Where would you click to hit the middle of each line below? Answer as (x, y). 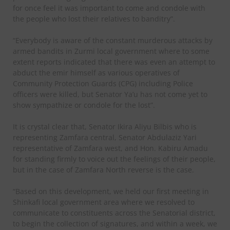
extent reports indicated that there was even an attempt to (114, 62)
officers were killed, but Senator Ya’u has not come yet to (110, 94)
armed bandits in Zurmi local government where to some (111, 51)
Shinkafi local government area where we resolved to (104, 202)
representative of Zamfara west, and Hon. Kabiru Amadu (110, 148)
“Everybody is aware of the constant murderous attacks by (113, 40)
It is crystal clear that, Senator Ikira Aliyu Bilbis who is (105, 126)
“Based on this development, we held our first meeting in (111, 191)
